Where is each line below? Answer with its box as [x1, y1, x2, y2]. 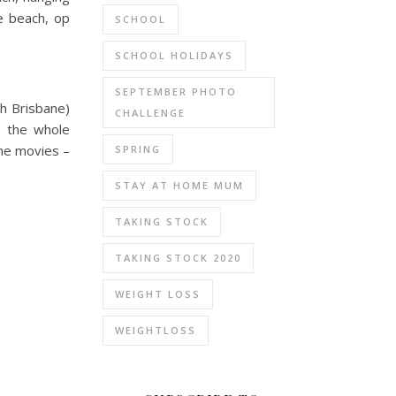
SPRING [115, 141, 161, 156]
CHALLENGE [115, 105, 186, 119]
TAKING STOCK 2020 [115, 250, 241, 264]
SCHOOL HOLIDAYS [115, 48, 233, 62]
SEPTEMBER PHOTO [115, 84, 237, 98]
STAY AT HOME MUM [115, 178, 244, 192]
